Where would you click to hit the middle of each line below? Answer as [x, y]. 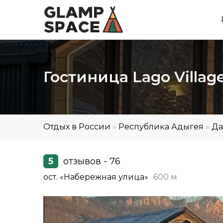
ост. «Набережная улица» [96, 177]
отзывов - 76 [92, 161]
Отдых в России [77, 127]
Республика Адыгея [161, 127]
